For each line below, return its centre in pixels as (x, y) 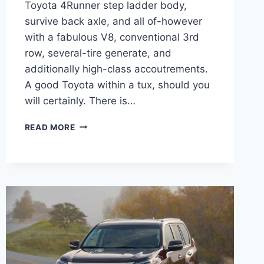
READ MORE (50, 127)
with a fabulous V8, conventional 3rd (112, 37)
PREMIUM (95, 161)
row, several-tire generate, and (98, 53)
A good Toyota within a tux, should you (117, 85)
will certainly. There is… (80, 100)
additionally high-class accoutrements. (116, 69)
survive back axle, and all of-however (113, 21)
